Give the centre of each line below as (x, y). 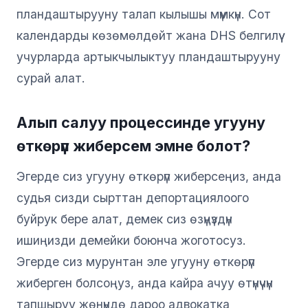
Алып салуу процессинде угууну (141, 122)
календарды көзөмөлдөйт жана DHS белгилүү (147, 35)
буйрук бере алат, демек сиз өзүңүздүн (124, 219)
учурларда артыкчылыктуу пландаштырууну (148, 56)
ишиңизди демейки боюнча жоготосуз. (131, 240)
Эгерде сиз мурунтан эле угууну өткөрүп (136, 261)
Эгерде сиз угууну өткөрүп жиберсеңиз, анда (149, 176)
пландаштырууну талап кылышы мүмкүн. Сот (144, 14)
